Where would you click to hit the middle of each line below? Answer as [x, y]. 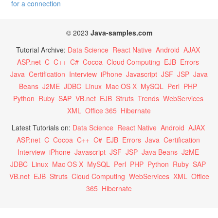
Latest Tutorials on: [42, 128]
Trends [148, 99]
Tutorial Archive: [42, 50]
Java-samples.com [121, 33]
